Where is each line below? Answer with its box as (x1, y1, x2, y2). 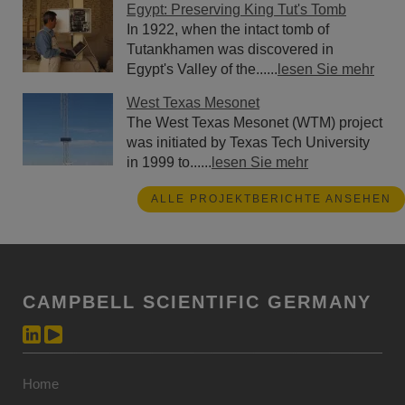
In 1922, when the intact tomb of (127, 22, 329, 37)
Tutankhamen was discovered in (127, 42, 334, 57)
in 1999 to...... (127, 155, 212, 170)
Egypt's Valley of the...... (127, 61, 278, 77)
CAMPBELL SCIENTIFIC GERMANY (23, 292, 372, 312)
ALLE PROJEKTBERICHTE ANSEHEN (151, 193, 391, 205)
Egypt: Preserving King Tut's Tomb (127, 2, 346, 17)
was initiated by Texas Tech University (127, 135, 370, 150)
